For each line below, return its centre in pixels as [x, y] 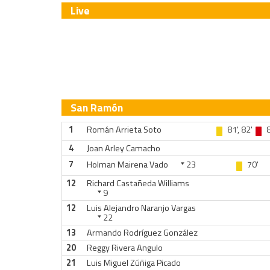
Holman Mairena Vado [127, 165]
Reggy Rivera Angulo [124, 248]
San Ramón [97, 108]
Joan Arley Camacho [123, 148]
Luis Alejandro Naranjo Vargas [141, 208]
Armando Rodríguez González [142, 233]
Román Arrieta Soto [124, 130]
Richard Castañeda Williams [138, 183]
